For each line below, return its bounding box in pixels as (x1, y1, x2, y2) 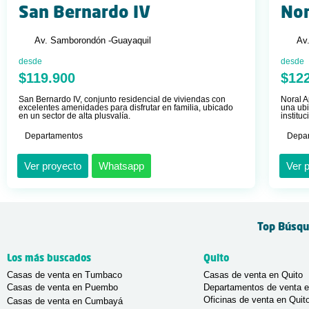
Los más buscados (7, 253, 91, 263)
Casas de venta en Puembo (7, 281, 118, 292)
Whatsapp (99, 159, 144, 172)
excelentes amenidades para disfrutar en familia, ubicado (19, 102, 233, 112)
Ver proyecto (24, 159, 81, 172)
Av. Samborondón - (34, 34, 111, 46)
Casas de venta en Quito (203, 269, 303, 280)
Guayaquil (110, 34, 151, 46)
